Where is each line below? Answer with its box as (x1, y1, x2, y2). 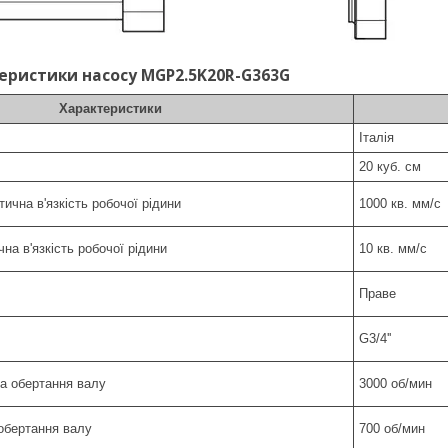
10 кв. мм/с (359, 241, 427, 256)
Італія (359, 130, 394, 145)
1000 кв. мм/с (359, 196, 441, 211)
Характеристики (59, 101, 162, 116)
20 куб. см (359, 159, 421, 174)
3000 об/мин (359, 376, 432, 391)
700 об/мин (359, 421, 425, 436)
